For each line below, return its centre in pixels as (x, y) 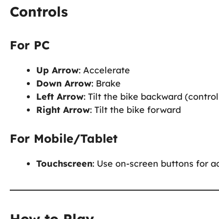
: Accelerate (104, 70)
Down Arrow (64, 83)
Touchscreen (64, 163)
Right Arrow (63, 109)
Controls (39, 11)
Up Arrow (57, 70)
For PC (30, 45)
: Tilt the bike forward (135, 109)
